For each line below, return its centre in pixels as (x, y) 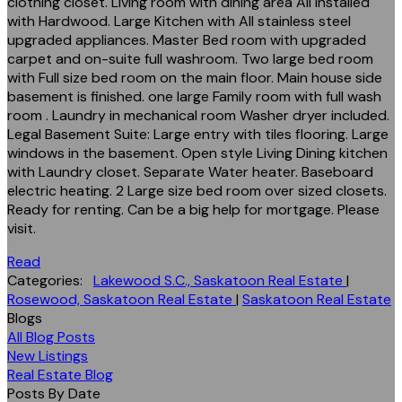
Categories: (45, 280)
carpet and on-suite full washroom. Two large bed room (190, 58)
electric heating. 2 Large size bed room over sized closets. (197, 190)
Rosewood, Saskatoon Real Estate (122, 299)
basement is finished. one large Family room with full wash (194, 96)
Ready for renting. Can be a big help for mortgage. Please (193, 209)
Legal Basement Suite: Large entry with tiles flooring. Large (198, 134)
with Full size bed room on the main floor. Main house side (195, 77)
